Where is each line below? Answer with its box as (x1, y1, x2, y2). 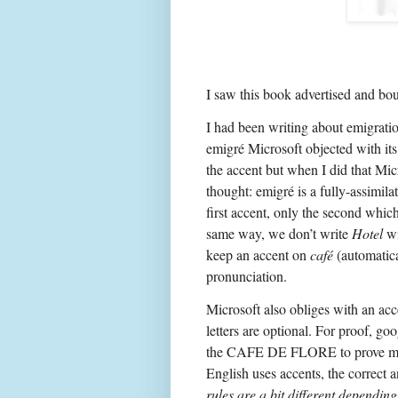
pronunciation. (206, 266, 291, 285)
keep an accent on (206, 244, 310, 264)
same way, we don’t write (206, 223, 352, 243)
